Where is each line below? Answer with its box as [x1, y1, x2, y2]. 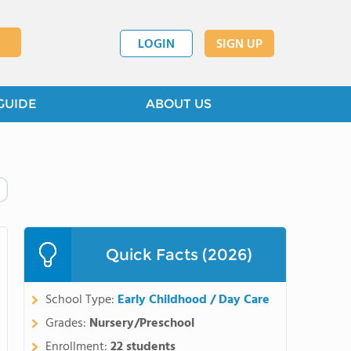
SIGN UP [216, 34, 262, 55]
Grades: [45, 313, 89, 334]
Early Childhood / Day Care [118, 290, 270, 310]
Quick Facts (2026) [105, 245, 252, 264]
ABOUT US [145, 96, 212, 111]
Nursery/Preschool [89, 313, 194, 334]
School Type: [45, 290, 118, 310]
